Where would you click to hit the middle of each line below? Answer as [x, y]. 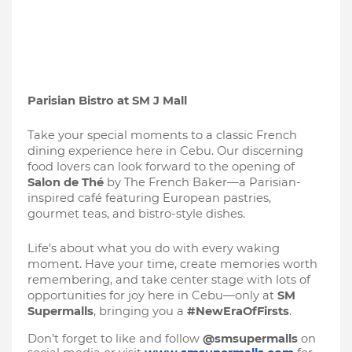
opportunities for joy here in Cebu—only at [152, 295]
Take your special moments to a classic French [162, 135]
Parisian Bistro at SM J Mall [107, 101]
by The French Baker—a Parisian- [204, 182]
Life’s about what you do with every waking [154, 248]
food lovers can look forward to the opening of [161, 167]
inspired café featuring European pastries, [149, 198]
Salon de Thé [67, 182]
